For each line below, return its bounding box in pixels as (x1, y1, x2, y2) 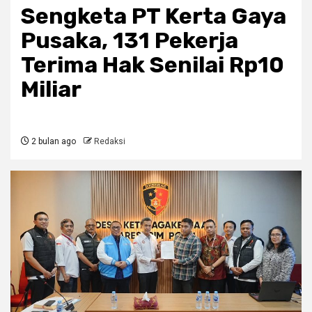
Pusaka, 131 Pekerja (21, 27, 238, 54)
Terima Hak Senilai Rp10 (21, 52, 284, 79)
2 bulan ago (29, 136, 76, 147)
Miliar (21, 76, 81, 103)
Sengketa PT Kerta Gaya (21, 3, 286, 30)
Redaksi (94, 136, 125, 147)
